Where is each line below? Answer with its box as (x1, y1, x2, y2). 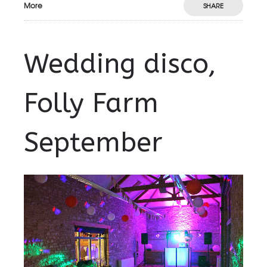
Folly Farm (24, 88, 159, 119)
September (24, 127, 163, 159)
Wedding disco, (24, 48, 216, 80)
